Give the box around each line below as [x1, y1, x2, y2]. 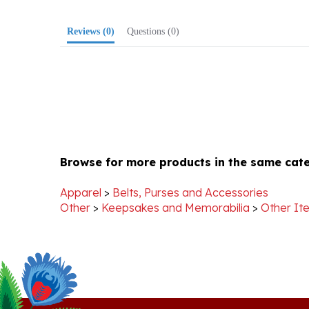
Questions [134, 6, 165, 17]
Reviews [74, 6, 100, 17]
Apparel [60, 166, 101, 179]
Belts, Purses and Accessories [112, 166, 268, 179]
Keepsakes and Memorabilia [101, 181, 250, 195]
